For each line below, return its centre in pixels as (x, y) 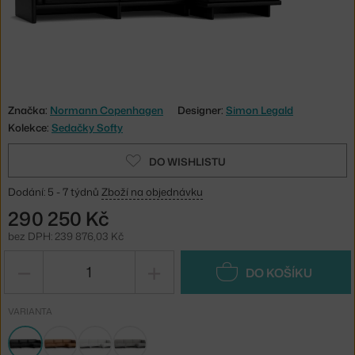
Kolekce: (30, 127)
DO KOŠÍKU (279, 273)
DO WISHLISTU (187, 161)
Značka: (29, 110)
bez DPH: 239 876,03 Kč (66, 236)
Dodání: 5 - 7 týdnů (55, 191)
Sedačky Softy (87, 127)
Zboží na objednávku (152, 191)
